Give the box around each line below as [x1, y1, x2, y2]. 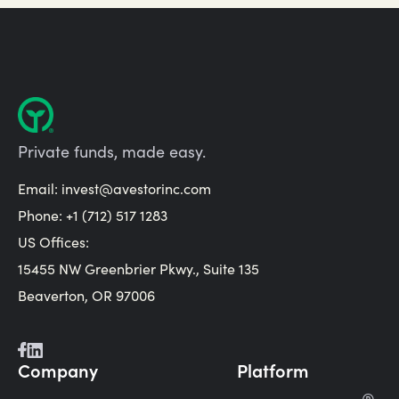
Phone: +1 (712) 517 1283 [18, 206, 167, 225]
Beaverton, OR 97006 [18, 286, 155, 305]
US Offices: [18, 232, 89, 252]
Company [18, 357, 98, 383]
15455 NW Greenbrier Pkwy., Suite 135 [18, 259, 259, 279]
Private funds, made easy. [18, 141, 206, 163]
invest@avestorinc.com [61, 179, 211, 199]
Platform [237, 357, 309, 383]
